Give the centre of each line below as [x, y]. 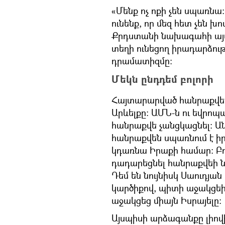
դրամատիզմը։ [142, 61]
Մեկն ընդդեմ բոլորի [162, 79]
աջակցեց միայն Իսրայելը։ [166, 200]
